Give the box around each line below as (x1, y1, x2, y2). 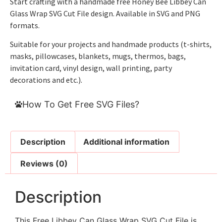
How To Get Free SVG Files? (22, 99, 139, 110)
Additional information (83, 137, 169, 147)
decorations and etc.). (10, 74, 82, 85)
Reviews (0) (20, 158, 68, 168)
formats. (10, 20, 40, 30)
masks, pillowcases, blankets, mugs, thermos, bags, (10, 51, 186, 61)
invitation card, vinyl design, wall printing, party (10, 62, 172, 73)
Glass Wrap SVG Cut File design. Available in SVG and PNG (10, 8, 200, 18)
